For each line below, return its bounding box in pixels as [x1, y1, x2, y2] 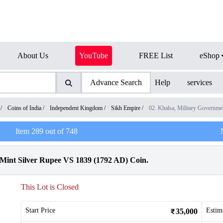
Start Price [25, 207, 55, 214]
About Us [17, 51, 48, 60]
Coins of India [7, 105, 41, 111]
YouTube [79, 51, 108, 60]
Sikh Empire [111, 105, 140, 111]
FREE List [139, 51, 173, 60]
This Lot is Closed [21, 183, 79, 191]
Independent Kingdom [50, 105, 103, 111]
